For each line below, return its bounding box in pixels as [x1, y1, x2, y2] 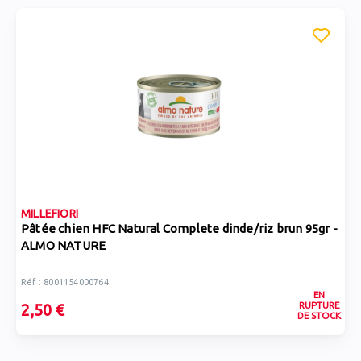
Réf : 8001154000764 [21, 277, 109, 287]
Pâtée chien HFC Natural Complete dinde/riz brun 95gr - [21, 222, 338, 235]
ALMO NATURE [21, 239, 106, 252]
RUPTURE [298, 300, 339, 310]
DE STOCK [297, 310, 341, 321]
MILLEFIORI [21, 207, 78, 220]
